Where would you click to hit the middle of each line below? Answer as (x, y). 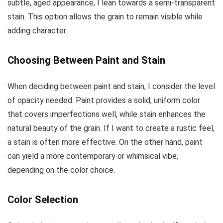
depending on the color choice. (61, 170)
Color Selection (43, 199)
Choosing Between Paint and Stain (86, 60)
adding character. (37, 30)
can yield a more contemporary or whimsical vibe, (93, 156)
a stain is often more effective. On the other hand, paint (105, 142)
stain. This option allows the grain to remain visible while (105, 16)
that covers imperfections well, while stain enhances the (107, 114)
